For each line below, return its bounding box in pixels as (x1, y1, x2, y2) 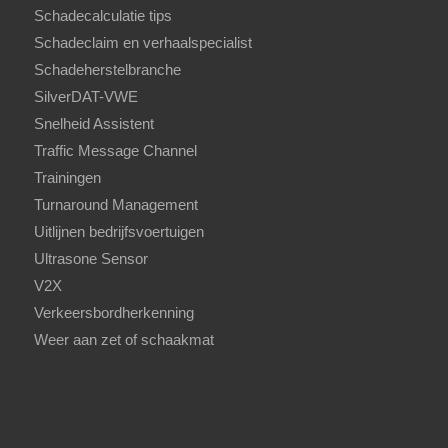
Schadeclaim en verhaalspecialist (33, 34, 252, 52)
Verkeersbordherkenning (33, 304, 194, 322)
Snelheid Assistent (33, 115, 154, 133)
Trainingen (33, 169, 101, 187)
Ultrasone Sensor (33, 250, 148, 268)
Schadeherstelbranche (33, 61, 181, 79)
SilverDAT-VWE (33, 88, 138, 106)
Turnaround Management (33, 196, 198, 214)
